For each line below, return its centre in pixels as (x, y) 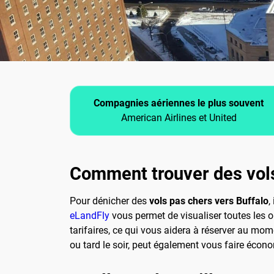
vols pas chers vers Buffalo (209, 201)
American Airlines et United (179, 118)
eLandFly (90, 216)
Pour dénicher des (109, 201)
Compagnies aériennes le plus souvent (179, 103)
